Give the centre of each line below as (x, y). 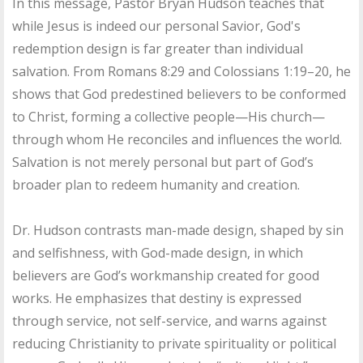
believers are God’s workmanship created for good (166, 276)
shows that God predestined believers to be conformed (179, 94)
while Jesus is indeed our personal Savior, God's (156, 26)
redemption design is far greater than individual (158, 49)
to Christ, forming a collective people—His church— (169, 117)
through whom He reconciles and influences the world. (177, 140)
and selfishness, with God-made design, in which (158, 253)
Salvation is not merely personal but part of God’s (163, 162)
